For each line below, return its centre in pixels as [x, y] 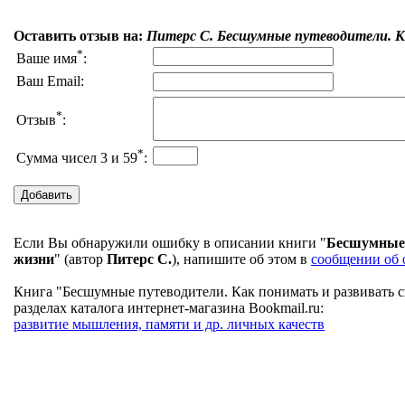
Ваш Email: [50, 81]
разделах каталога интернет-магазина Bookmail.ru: [169, 308]
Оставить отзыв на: [80, 36]
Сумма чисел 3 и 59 [77, 158]
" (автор [80, 259]
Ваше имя [47, 59]
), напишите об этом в [241, 259]
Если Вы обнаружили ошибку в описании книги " [170, 243]
